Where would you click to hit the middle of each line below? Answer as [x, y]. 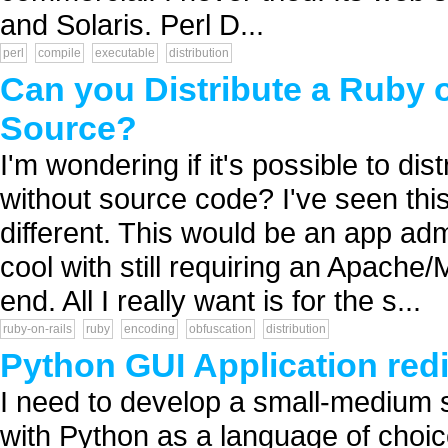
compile [59, 53]
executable [125, 53]
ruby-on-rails [37, 329]
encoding [149, 329]
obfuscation [220, 329]
